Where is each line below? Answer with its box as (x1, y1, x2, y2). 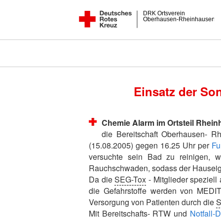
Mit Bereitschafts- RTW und (89, 208, 190, 219)
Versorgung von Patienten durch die (89, 196, 216, 208)
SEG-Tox (114, 174, 147, 185)
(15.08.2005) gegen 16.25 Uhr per (89, 140, 212, 151)
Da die (89, 174, 115, 185)
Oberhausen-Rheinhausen (143, 16, 216, 23)
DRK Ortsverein (143, 10, 185, 17)
